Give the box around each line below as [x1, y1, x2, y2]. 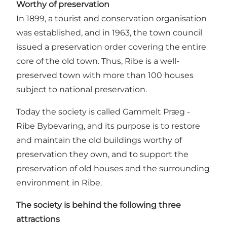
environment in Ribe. [16, 177, 102, 187]
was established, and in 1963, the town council [16, 27, 202, 37]
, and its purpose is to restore [84, 121, 200, 131]
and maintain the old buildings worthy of [16, 135, 182, 145]
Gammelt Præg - [123, 106, 190, 117]
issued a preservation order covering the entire [16, 42, 206, 52]
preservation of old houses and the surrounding [16, 163, 210, 173]
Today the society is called [16, 106, 123, 117]
